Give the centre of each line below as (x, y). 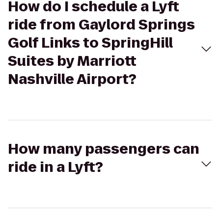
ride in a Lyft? (55, 167)
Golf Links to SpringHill (90, 43)
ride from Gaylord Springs (101, 25)
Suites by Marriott (72, 61)
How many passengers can (104, 149)
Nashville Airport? (72, 79)
